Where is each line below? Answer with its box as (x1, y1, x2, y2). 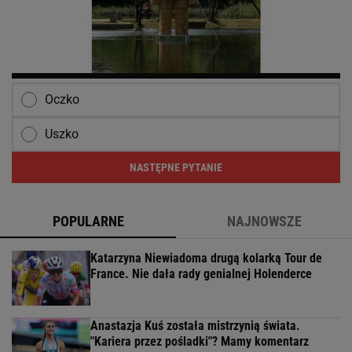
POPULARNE (52, 213, 124, 230)
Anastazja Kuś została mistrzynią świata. (90, 318, 300, 334)
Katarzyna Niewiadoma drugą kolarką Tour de (90, 251, 322, 266)
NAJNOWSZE (226, 213, 302, 230)
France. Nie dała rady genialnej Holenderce (90, 266, 312, 282)
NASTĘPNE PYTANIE (130, 161, 222, 174)
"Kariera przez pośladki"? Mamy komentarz (90, 334, 309, 350)
